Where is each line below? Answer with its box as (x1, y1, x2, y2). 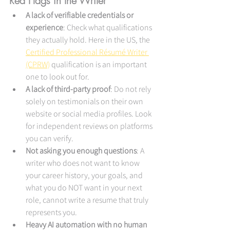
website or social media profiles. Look (26, 108, 153, 119)
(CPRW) (26, 59, 50, 70)
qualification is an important (50, 59, 148, 70)
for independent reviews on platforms (26, 121, 154, 131)
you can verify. (26, 133, 73, 144)
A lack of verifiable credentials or (26, 10, 135, 21)
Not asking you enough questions (26, 145, 137, 156)
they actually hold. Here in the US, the (26, 34, 151, 45)
